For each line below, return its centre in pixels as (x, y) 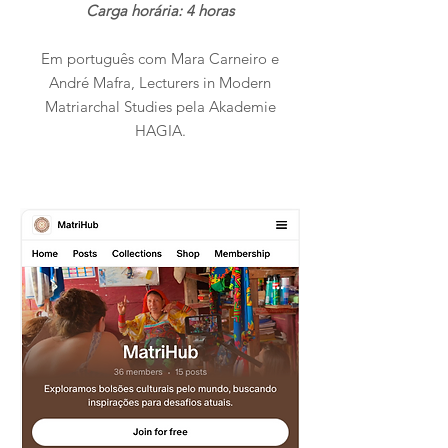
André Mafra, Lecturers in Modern (160, 82)
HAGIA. (160, 130)
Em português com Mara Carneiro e (160, 58)
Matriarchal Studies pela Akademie (160, 106)
